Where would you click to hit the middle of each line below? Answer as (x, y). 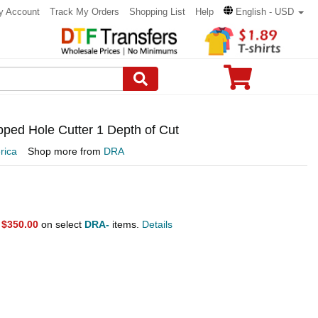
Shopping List (157, 12)
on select (61, 225)
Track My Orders (84, 12)
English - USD (265, 12)
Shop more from (66, 151)
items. (126, 225)
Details (157, 225)
